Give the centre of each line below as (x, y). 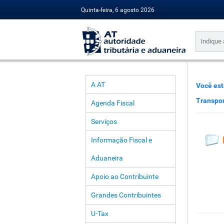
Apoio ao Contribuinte (124, 176)
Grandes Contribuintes (126, 195)
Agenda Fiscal (112, 103)
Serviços (104, 121)
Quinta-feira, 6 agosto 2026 (117, 10)
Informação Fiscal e (121, 140)
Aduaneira (107, 158)
